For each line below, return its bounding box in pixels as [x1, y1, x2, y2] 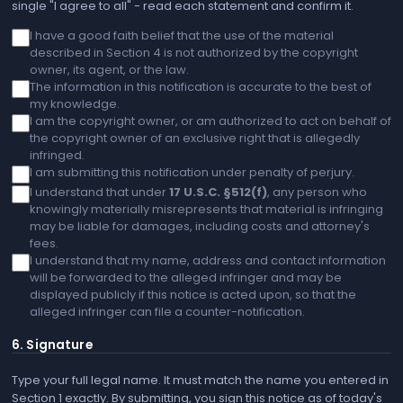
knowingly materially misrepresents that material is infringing [30, 200, 383, 218]
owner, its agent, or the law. [30, 60, 189, 78]
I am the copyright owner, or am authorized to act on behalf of [30, 112, 391, 130]
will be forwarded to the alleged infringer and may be [30, 268, 342, 286]
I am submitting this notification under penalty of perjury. [30, 163, 354, 181]
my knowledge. [30, 94, 120, 112]
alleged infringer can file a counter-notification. [30, 302, 305, 320]
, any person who [267, 183, 367, 201]
